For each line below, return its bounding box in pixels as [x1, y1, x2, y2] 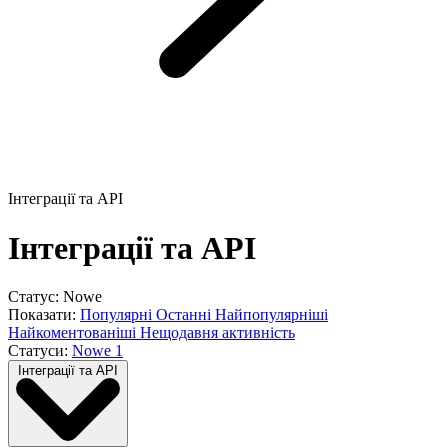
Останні [156, 306, 215, 324]
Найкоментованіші [8, 324, 140, 342]
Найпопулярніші [215, 306, 328, 324]
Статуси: [8, 342, 68, 360]
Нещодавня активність [140, 324, 295, 342]
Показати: [8, 306, 76, 324]
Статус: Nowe [8, 288, 102, 306]
